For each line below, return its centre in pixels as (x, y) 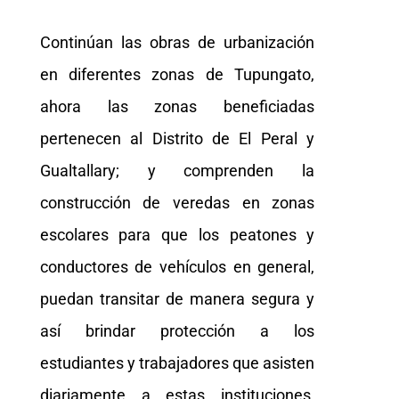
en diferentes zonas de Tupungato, (177, 75)
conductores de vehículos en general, (177, 267)
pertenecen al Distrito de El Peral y (177, 139)
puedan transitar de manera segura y (177, 299)
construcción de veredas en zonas (177, 203)
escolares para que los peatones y (177, 235)
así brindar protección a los (177, 331)
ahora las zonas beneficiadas (177, 107)
